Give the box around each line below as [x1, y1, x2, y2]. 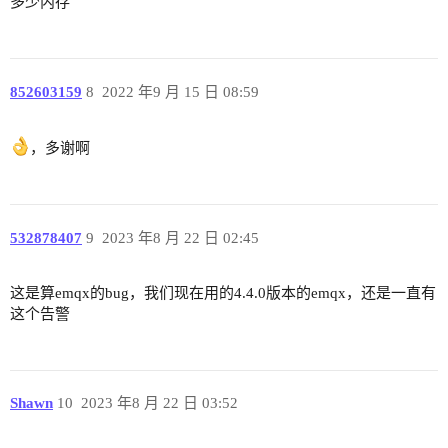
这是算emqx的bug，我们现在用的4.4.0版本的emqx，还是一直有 [10, 284, 436, 301]
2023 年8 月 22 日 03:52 [80, 395, 238, 412]
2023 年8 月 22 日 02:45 [101, 229, 259, 246]
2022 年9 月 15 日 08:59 [101, 83, 259, 100]
